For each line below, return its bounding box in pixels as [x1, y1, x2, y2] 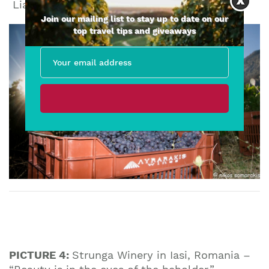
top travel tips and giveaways [73, 25, 196, 35]
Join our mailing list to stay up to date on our [41, 13, 228, 23]
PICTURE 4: [9, 249, 72, 262]
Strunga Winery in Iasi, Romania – [72, 249, 250, 262]
